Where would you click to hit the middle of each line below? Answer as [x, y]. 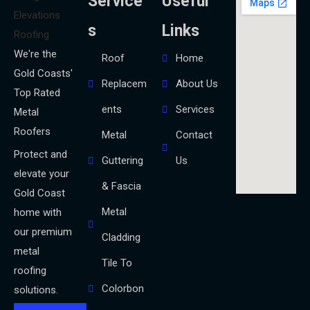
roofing [30, 271]
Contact [194, 135]
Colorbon [123, 289]
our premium [43, 232]
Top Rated [37, 93]
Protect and [40, 155]
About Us [197, 84]
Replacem [124, 84]
